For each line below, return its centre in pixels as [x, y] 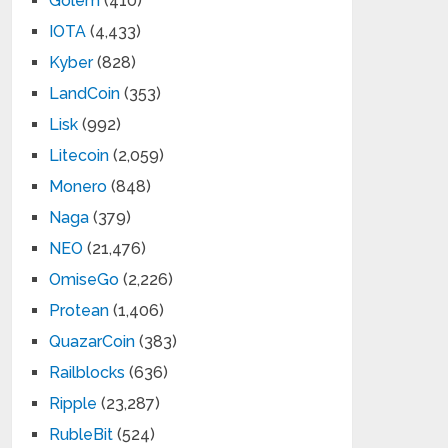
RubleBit [81, 434]
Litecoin [79, 155]
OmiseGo [84, 279]
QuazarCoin [92, 341]
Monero [78, 186]
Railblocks [87, 372]
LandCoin [85, 93]
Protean [79, 310]
